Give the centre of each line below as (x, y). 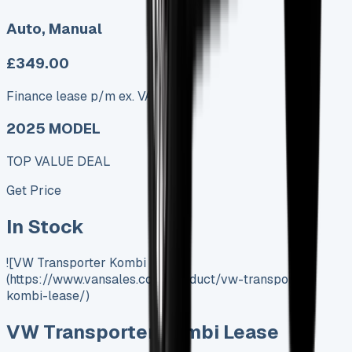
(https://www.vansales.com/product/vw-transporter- (161, 279)
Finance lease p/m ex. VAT (83, 96)
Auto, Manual (54, 29)
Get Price (34, 191)
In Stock (45, 227)
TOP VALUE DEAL (59, 162)
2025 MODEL (53, 129)
